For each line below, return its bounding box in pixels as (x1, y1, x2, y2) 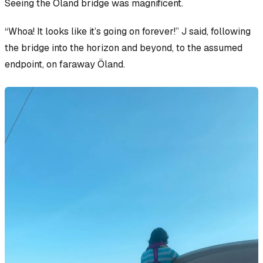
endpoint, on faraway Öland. (5, 58, 125, 71)
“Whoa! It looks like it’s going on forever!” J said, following (5, 25, 251, 38)
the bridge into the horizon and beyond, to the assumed (5, 42, 242, 55)
